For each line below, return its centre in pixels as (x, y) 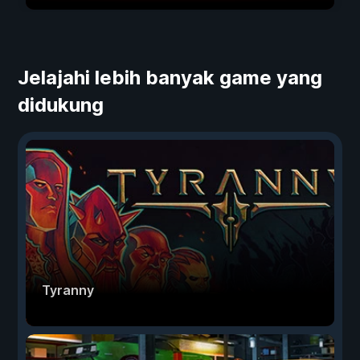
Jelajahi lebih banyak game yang (170, 78)
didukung (61, 105)
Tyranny (68, 290)
